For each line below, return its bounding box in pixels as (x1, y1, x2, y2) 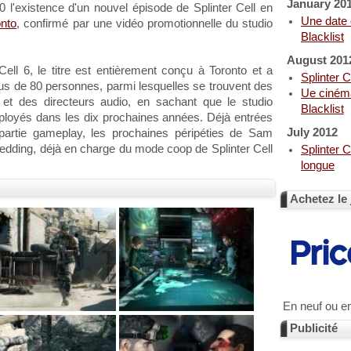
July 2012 (287, 126, 338, 139)
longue (301, 159, 335, 172)
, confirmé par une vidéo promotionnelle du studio (16, 17, 273, 30)
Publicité (290, 322, 338, 335)
